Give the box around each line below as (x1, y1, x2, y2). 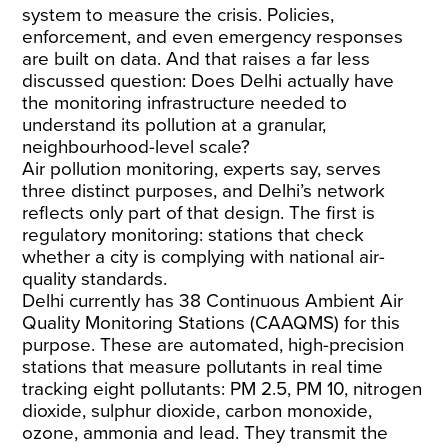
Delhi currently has (22, 290, 180, 312)
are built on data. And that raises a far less (22, 48, 371, 70)
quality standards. (22, 268, 168, 290)
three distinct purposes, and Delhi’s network (22, 180, 386, 202)
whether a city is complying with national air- (22, 246, 386, 268)
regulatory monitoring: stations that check (22, 224, 365, 246)
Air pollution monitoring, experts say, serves (22, 158, 382, 180)
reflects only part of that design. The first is (22, 202, 376, 224)
